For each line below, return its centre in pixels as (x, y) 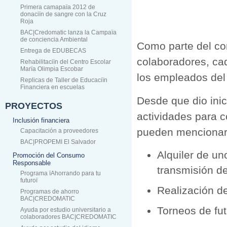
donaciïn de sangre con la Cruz (63, 14)
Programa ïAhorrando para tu (61, 173)
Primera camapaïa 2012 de (58, 7)
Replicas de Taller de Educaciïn (64, 80)
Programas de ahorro (50, 192)
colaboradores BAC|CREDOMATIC (68, 217)
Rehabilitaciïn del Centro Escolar (66, 62)
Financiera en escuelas (52, 87)
